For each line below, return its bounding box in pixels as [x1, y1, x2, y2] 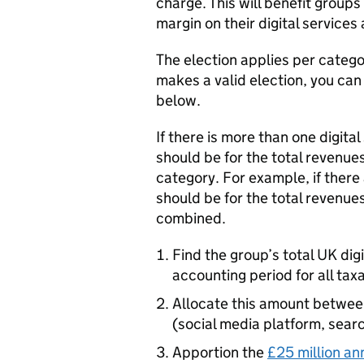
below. [156, 91, 201, 110]
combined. [156, 209, 226, 227]
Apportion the [172, 343, 267, 362]
